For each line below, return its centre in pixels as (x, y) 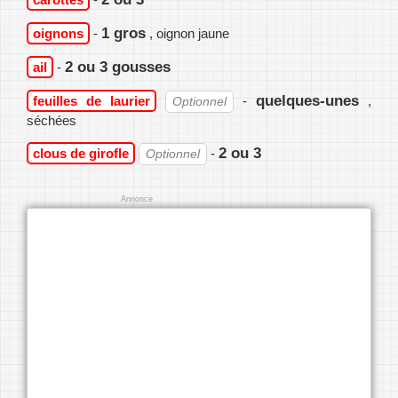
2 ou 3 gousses (118, 66)
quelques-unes (307, 100)
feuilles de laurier (92, 100)
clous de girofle (81, 153)
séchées (52, 120)
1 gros (123, 32)
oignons (58, 33)
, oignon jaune (189, 33)
